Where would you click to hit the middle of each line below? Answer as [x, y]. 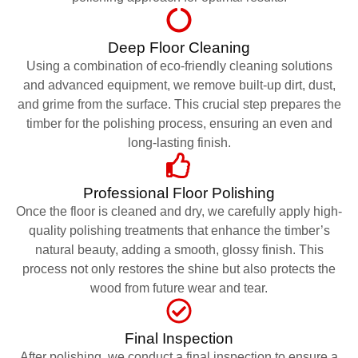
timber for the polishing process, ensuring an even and [179, 123]
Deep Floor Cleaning [179, 47]
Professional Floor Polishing [179, 193]
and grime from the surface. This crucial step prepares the [179, 104]
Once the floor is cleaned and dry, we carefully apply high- [179, 211]
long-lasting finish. [179, 142]
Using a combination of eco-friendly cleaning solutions [179, 66]
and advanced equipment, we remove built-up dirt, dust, [179, 85]
